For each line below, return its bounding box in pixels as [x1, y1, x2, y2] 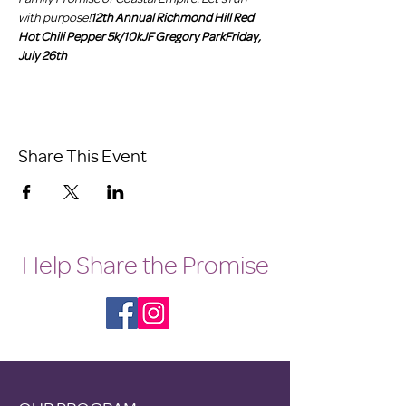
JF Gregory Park [141, 28, 225, 43]
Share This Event [18, 144, 147, 167]
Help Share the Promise [21, 248, 269, 281]
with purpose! [18, 9, 91, 24]
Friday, [225, 28, 263, 43]
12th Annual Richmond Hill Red [91, 9, 256, 24]
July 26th [18, 47, 67, 63]
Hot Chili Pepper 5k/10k [18, 28, 141, 43]
